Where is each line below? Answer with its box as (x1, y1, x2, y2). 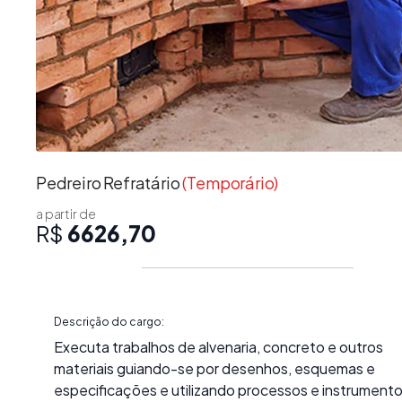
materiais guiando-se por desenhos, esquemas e (54, 358, 375, 378)
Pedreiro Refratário (36, 171, 180, 193)
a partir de (36, 205, 96, 222)
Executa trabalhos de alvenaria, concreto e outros (54, 336, 383, 356)
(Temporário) (182, 171, 279, 193)
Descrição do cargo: (54, 314, 164, 328)
